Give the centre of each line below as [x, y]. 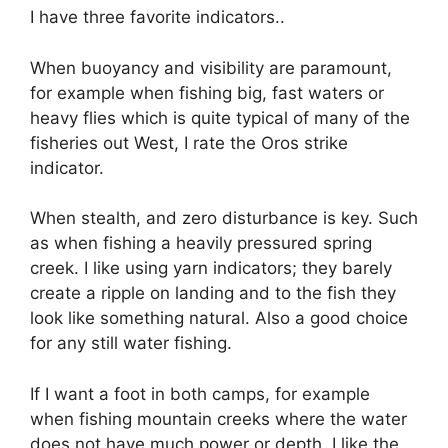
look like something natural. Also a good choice [219, 318]
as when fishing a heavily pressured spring [201, 243]
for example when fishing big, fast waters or [207, 92]
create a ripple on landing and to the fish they [213, 293]
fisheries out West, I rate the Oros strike [189, 142]
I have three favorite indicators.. [157, 17]
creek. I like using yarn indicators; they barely [211, 268]
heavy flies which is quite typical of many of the [220, 117]
